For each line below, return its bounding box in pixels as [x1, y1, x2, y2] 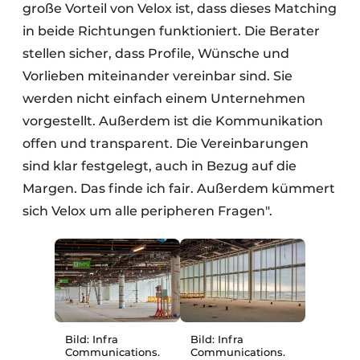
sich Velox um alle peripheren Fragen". [22, 202, 272, 219]
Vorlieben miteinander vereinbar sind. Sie [22, 67, 292, 84]
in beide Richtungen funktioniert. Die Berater [22, 22, 320, 39]
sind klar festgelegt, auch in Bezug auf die [22, 157, 297, 174]
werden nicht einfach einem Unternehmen [22, 90, 305, 106]
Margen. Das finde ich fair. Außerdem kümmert [22, 180, 335, 196]
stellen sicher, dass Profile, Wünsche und [22, 45, 289, 61]
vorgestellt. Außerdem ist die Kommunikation [22, 112, 323, 129]
